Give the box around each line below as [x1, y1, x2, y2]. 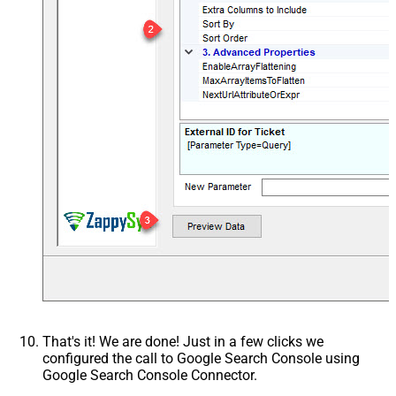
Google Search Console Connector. [42, 367, 257, 385]
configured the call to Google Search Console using [42, 350, 360, 368]
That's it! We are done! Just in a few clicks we [42, 333, 324, 351]
